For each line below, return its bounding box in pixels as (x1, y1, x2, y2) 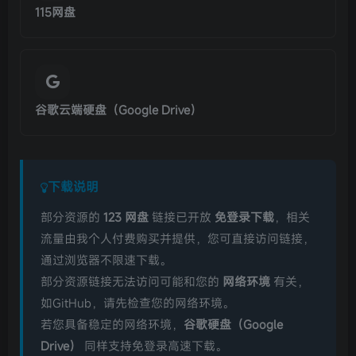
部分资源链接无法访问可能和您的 (41, 273, 222, 289)
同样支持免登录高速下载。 (81, 338, 227, 354)
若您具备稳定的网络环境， (41, 316, 184, 332)
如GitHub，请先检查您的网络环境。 (41, 295, 234, 311)
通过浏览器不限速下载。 (41, 252, 172, 268)
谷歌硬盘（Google (184, 316, 283, 332)
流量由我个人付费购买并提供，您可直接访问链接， (41, 230, 315, 246)
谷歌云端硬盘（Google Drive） (35, 102, 202, 118)
